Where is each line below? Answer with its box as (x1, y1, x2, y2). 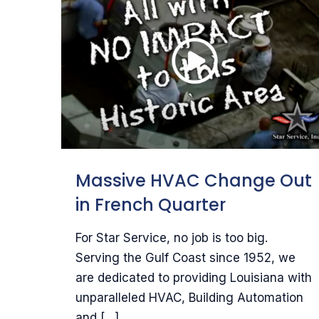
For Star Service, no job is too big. (75, 230, 268, 245)
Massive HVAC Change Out (75, 168, 312, 192)
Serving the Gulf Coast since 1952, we (75, 250, 296, 265)
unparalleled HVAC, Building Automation (75, 290, 303, 305)
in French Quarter (75, 192, 226, 216)
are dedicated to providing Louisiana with (75, 270, 312, 285)
